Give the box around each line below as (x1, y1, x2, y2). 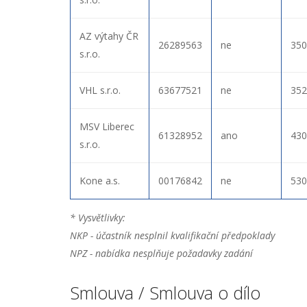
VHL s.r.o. (79, 83, 121, 97)
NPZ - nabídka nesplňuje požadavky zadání (70, 246, 253, 260)
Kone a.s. (79, 173, 120, 187)
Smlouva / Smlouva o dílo (70, 280, 260, 304)
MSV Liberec (79, 119, 134, 133)
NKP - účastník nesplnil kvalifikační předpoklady (70, 228, 275, 242)
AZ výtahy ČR (79, 29, 138, 42)
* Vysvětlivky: (70, 210, 125, 224)
